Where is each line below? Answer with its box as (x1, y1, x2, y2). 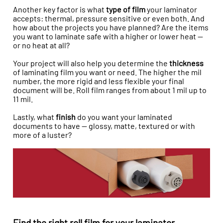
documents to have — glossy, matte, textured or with (13, 121, 195, 131)
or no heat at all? (13, 40, 70, 50)
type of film (106, 4, 145, 14)
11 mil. (13, 94, 33, 104)
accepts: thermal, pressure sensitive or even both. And (13, 13, 205, 23)
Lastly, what (13, 112, 56, 122)
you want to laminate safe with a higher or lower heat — (13, 31, 203, 41)
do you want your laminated (76, 112, 172, 122)
